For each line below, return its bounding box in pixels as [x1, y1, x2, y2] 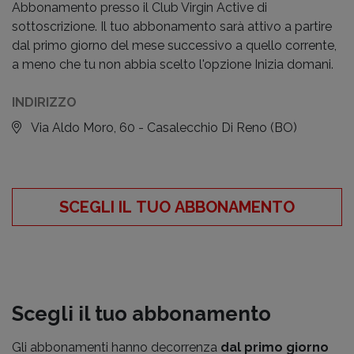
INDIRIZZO [12, 95, 77, 110]
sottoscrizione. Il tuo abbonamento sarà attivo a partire [12, 19, 332, 34]
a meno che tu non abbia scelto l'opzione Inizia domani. [12, 57, 333, 72]
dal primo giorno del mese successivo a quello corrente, [12, 38, 337, 53]
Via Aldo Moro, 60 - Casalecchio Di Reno [31, 120, 270, 135]
